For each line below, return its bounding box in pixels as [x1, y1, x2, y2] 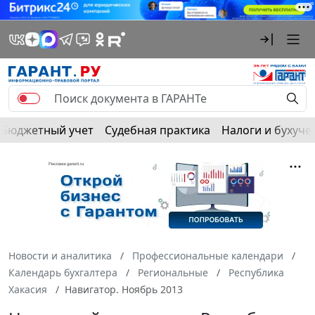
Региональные [138, 265, 208, 279]
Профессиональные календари [132, 248, 283, 262]
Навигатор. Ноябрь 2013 [65, 282, 183, 296]
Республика [229, 265, 284, 279]
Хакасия [8, 282, 47, 296]
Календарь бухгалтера [8, 265, 117, 279]
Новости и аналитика [8, 248, 112, 262]
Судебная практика [105, 122, 210, 138]
